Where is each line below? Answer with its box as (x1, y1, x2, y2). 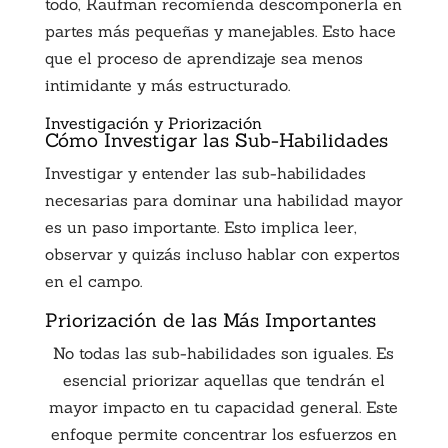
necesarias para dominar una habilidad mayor (44, 189, 403, 210)
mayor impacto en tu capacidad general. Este (49, 396, 399, 417)
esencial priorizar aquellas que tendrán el (62, 369, 385, 390)
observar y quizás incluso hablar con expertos (44, 243, 400, 264)
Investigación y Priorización (44, 112, 262, 133)
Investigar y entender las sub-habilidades (44, 162, 366, 183)
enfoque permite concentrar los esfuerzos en (50, 423, 397, 444)
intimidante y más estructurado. (44, 74, 290, 95)
